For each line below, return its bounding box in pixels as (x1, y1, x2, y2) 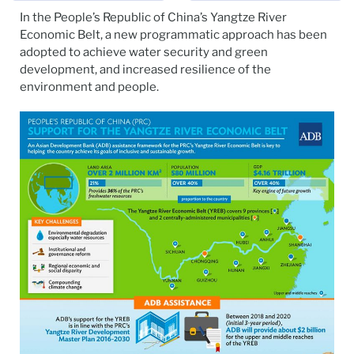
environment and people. (20, 80, 159, 95)
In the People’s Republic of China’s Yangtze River (20, 10, 287, 25)
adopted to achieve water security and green (20, 45, 268, 60)
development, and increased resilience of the (20, 62, 271, 77)
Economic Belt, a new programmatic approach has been (20, 28, 327, 43)
